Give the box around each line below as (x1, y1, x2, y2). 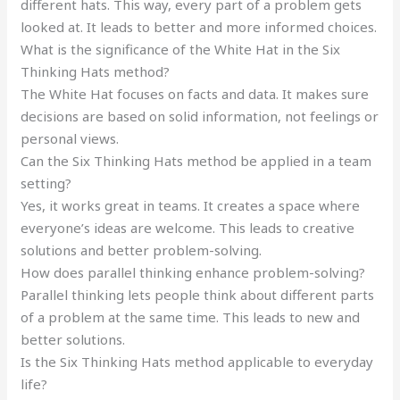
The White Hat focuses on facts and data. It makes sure (21, 85, 370, 104)
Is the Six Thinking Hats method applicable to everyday (21, 353, 374, 371)
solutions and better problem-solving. (21, 241, 262, 260)
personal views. (21, 129, 120, 148)
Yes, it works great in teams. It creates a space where (21, 196, 361, 215)
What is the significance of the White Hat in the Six (21, 40, 341, 59)
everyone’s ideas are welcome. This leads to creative (21, 219, 355, 237)
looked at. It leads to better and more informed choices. (21, 18, 378, 37)
